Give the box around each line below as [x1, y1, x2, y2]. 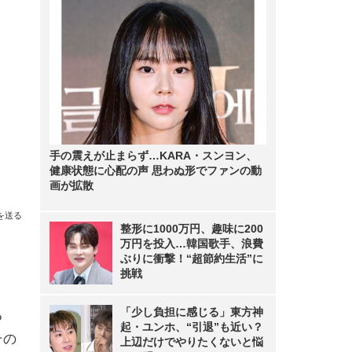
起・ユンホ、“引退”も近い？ [120, 321, 263, 333]
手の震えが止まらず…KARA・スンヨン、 [49, 149, 257, 162]
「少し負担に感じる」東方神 [120, 306, 263, 318]
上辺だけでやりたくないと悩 [120, 335, 263, 348]
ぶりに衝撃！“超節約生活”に [120, 252, 263, 265]
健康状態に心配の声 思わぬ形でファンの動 [49, 164, 262, 177]
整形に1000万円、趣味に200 [120, 222, 263, 235]
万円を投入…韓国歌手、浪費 [120, 237, 263, 250]
